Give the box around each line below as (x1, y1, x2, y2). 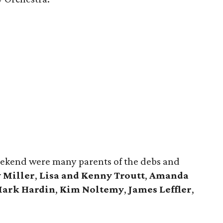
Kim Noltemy (60, 183, 124, 195)
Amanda (149, 169, 189, 181)
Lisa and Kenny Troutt (39, 169, 145, 181)
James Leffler (126, 183, 192, 195)
